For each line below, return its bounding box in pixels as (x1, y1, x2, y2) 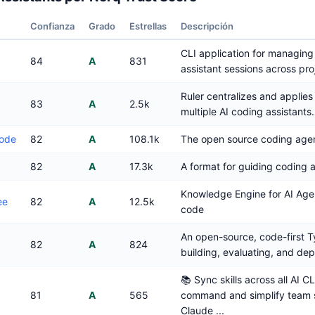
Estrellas (129, 20, 167, 32)
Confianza (30, 20, 75, 32)
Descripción (181, 20, 233, 32)
